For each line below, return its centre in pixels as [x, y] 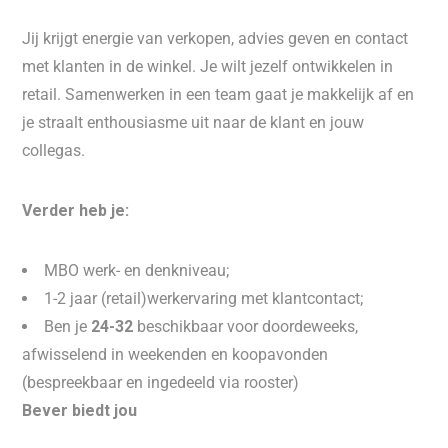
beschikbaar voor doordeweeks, [248, 326]
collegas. [54, 150]
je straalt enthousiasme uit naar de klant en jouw [193, 122]
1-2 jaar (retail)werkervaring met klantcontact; [204, 298]
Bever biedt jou [80, 410]
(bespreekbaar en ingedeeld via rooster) [161, 382]
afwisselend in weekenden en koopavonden [175, 354]
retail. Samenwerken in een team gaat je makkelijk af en [218, 94]
